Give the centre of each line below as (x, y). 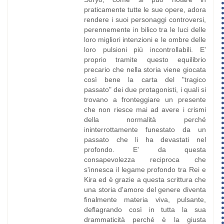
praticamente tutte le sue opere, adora (145, 10)
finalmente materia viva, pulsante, (145, 200)
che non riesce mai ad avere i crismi (145, 110)
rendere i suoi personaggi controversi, (145, 20)
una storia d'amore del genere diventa (145, 190)
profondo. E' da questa (145, 150)
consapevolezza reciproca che (145, 160)
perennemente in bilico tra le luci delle (145, 30)
